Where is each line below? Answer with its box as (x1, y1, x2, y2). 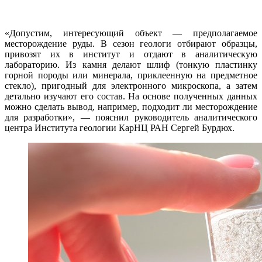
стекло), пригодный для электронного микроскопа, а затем (5, 81, 257, 91)
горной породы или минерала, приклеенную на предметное (5, 70, 257, 81)
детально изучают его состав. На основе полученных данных (5, 91, 257, 102)
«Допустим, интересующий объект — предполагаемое (5, 28, 257, 39)
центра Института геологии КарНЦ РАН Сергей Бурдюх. (5, 123, 235, 133)
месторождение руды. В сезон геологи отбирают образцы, (5, 39, 257, 49)
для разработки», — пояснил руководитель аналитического (5, 112, 257, 123)
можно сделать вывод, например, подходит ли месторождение (5, 102, 257, 112)
